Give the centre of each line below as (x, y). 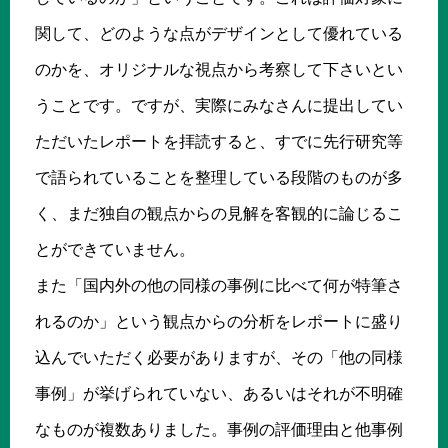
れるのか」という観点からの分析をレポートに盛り (219, 321)
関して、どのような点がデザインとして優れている (219, 33)
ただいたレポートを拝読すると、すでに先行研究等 (219, 141)
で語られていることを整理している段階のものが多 (219, 177)
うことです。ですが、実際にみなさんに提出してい (219, 105)
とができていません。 (115, 249)
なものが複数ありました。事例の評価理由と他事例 (219, 429)
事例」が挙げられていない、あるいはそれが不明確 (219, 393)
